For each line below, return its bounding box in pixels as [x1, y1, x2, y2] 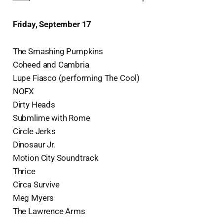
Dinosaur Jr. [12, 139, 56, 149]
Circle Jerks [12, 126, 56, 136]
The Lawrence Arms [12, 206, 85, 216]
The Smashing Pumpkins [12, 46, 104, 56]
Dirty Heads [12, 99, 55, 110]
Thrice [12, 166, 36, 176]
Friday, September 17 [12, 19, 92, 29]
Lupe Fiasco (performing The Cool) [12, 73, 140, 83]
